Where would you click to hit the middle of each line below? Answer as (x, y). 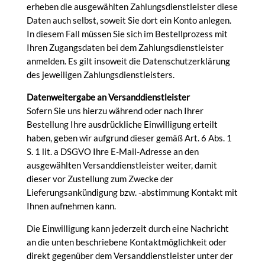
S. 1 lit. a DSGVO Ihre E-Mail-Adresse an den (112, 151)
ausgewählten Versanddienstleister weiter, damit (122, 165)
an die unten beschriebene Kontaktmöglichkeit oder (126, 242)
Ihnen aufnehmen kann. (71, 206)
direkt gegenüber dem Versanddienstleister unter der (130, 256)
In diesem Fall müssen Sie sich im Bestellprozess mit (127, 34)
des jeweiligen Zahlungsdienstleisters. (100, 75)
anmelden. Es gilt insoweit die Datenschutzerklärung (128, 61)
